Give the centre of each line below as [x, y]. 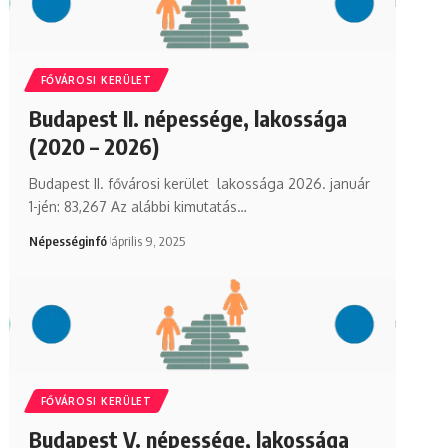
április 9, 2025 [147, 240]
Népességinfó [67, 240]
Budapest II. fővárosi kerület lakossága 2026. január [199, 183]
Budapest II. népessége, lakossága [187, 117]
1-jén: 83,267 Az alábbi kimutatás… [137, 206]
